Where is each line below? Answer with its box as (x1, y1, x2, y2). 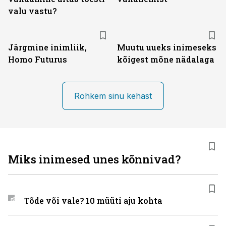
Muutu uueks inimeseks (117, 42, 216, 52)
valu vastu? (8, 6, 56, 16)
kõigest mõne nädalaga (117, 54, 214, 65)
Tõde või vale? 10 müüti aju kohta (24, 195, 162, 206)
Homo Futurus (8, 54, 67, 65)
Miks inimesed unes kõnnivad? (8, 152, 181, 166)
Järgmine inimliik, (8, 42, 87, 52)
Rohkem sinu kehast (74, 91, 152, 101)
